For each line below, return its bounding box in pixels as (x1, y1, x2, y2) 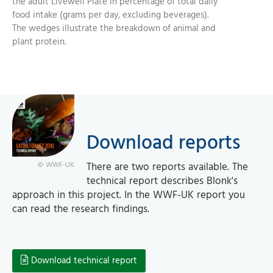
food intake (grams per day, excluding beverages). (12, 7, 208, 23)
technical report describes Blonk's (87, 172, 238, 190)
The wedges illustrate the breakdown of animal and (12, 21, 216, 37)
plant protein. (12, 34, 66, 50)
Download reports (87, 127, 240, 159)
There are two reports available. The (87, 158, 248, 176)
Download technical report (31, 253, 137, 269)
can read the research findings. (12, 200, 152, 218)
